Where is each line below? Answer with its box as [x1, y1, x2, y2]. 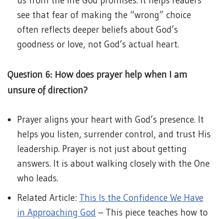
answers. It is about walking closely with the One [17, 158, 210, 169]
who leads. [17, 173, 58, 184]
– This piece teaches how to [96, 207, 208, 218]
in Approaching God [17, 207, 96, 218]
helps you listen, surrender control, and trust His [17, 129, 211, 140]
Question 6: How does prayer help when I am [7, 69, 187, 80]
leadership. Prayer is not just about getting [17, 143, 187, 154]
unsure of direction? [7, 85, 88, 95]
